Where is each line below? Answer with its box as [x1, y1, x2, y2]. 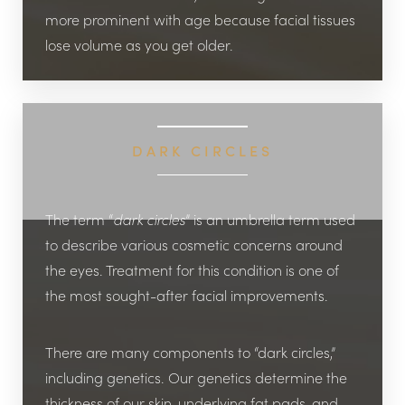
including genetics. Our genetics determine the [45, 368, 347, 387]
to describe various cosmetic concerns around [45, 235, 343, 254]
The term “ [45, 210, 113, 229]
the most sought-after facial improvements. [45, 286, 328, 305]
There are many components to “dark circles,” [45, 343, 335, 362]
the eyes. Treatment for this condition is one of [45, 260, 339, 279]
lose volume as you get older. [45, 35, 233, 54]
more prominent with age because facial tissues [45, 10, 355, 29]
